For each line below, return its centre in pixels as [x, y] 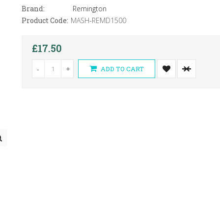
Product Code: [45, 20]
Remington [89, 9]
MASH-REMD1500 [98, 20]
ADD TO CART [121, 69]
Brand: [33, 9]
